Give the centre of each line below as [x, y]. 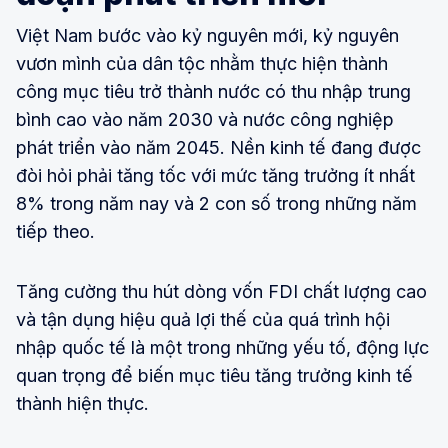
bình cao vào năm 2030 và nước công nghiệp [205, 119]
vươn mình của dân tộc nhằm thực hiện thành [202, 63]
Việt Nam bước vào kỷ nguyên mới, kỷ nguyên [207, 35]
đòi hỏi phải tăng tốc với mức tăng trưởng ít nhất [215, 175]
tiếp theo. [55, 231]
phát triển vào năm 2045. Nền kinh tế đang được [218, 147]
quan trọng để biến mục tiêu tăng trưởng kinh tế [214, 375]
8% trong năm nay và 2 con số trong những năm [216, 203]
